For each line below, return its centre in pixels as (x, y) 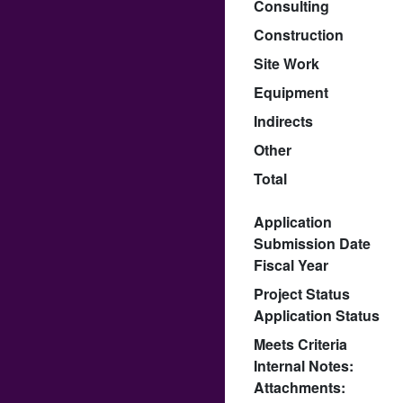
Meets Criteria (300, 344)
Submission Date (312, 243)
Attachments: (300, 387)
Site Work (287, 63)
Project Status (302, 293)
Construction (299, 34)
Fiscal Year (291, 264)
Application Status (317, 315)
